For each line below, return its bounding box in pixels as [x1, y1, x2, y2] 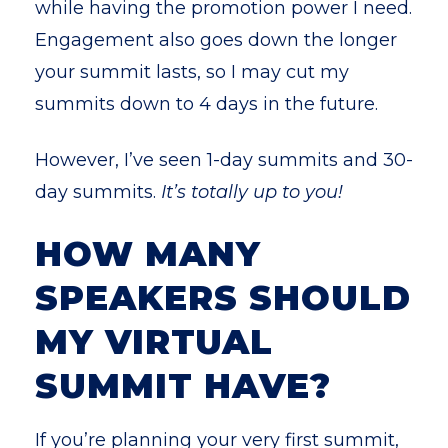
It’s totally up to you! [156, 181, 343, 203]
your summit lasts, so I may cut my [35, 61, 349, 83]
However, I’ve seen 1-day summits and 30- [35, 149, 413, 171]
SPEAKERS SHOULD [35, 277, 411, 319]
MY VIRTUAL [35, 321, 273, 363]
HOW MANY [35, 233, 261, 275]
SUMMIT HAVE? [35, 365, 331, 407]
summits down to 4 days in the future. [35, 93, 378, 115]
